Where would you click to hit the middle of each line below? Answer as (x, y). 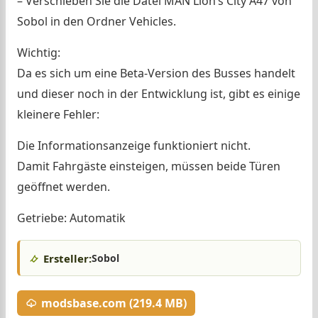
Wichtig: (39, 53)
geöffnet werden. (64, 187)
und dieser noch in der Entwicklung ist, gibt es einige (159, 94)
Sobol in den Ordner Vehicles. (97, 21)
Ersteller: (67, 258)
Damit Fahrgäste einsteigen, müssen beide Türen (149, 166)
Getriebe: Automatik (71, 218)
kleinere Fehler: (58, 114)
